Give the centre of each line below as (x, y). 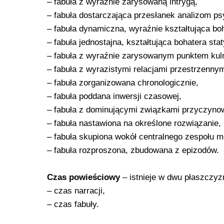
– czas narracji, (76, 190)
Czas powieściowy (83, 177)
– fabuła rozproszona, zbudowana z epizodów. (133, 150)
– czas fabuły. (73, 204)
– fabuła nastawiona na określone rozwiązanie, (134, 123)
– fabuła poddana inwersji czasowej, (114, 96)
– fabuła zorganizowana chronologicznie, (123, 82)
